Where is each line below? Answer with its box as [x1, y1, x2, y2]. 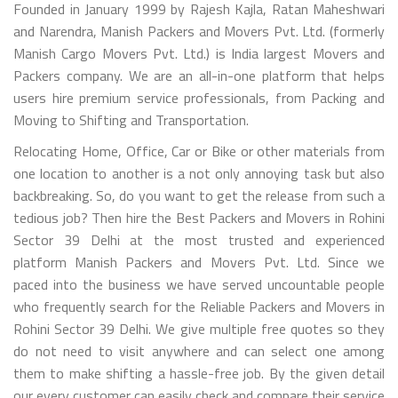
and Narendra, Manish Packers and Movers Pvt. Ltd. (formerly [13, 20, 385, 42]
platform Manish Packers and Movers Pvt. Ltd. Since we [13, 251, 385, 273]
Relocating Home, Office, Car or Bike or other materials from [13, 139, 385, 162]
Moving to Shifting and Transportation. [13, 108, 249, 131]
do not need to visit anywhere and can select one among [13, 339, 385, 362]
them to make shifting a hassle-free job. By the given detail [13, 362, 385, 384]
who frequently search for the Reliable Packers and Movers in [13, 295, 385, 317]
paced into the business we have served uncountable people [13, 273, 385, 295]
